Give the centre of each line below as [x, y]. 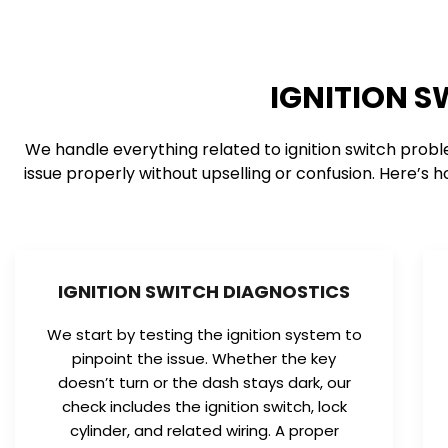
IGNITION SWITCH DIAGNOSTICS [204, 291]
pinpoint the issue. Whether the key [204, 358]
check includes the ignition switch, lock [204, 406]
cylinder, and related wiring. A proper [204, 430]
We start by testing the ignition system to [204, 334]
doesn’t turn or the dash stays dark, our [204, 382]
